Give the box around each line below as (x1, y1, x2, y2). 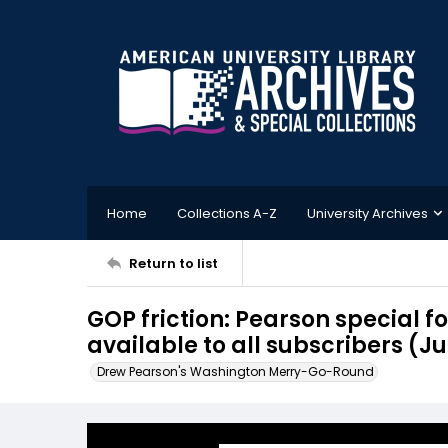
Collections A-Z (177, 203, 277, 223)
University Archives (307, 203, 428, 223)
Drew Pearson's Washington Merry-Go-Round (97, 363, 374, 380)
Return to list (129, 253, 218, 273)
